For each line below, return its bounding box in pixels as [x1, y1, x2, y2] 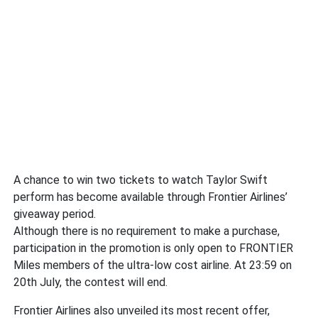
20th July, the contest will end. [13, 275, 168, 289]
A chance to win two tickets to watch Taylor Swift [13, 172, 268, 187]
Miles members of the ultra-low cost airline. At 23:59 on [13, 258, 292, 272]
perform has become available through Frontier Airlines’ [13, 190, 288, 204]
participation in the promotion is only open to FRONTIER [13, 241, 294, 255]
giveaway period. [13, 207, 97, 221]
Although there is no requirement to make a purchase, [13, 224, 280, 238]
